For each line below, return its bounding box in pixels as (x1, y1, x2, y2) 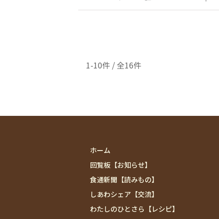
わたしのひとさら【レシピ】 (90, 204, 179, 214)
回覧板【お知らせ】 (90, 160, 152, 170)
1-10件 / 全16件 (86, 59, 141, 71)
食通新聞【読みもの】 (90, 175, 159, 184)
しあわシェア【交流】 (90, 189, 159, 199)
